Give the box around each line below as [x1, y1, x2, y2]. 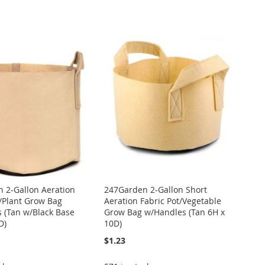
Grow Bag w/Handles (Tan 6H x [104, 206, 225, 218]
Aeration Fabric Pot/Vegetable [104, 195, 222, 206]
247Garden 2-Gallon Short [104, 183, 208, 195]
